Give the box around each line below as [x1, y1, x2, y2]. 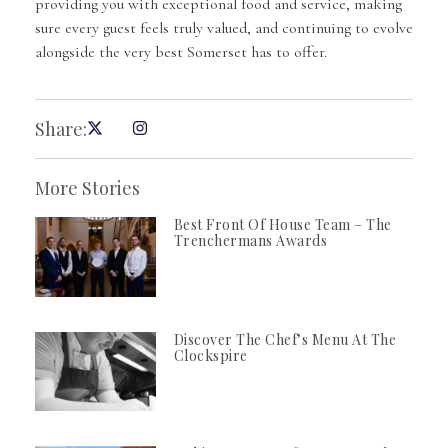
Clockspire [173, 345, 248, 365]
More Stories [35, 175, 140, 200]
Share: [35, 116, 87, 141]
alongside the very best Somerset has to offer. [35, 42, 331, 63]
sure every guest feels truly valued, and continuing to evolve [35, 18, 413, 39]
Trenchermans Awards [173, 230, 328, 250]
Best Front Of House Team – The [173, 214, 392, 234]
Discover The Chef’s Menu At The [173, 329, 397, 349]
